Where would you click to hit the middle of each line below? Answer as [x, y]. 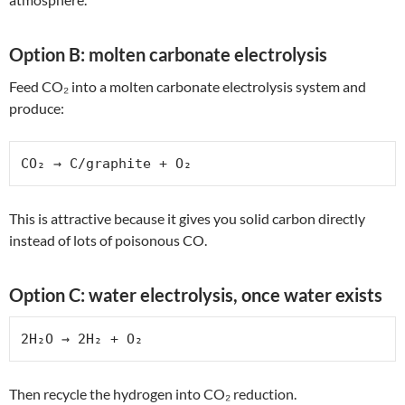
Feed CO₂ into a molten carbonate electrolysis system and [188, 86]
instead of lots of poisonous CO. [108, 240]
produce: [37, 108]
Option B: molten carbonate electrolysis [168, 54]
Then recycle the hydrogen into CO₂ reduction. [153, 393]
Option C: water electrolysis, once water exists [196, 294]
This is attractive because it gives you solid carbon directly [187, 218]
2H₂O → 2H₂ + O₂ [82, 339]
